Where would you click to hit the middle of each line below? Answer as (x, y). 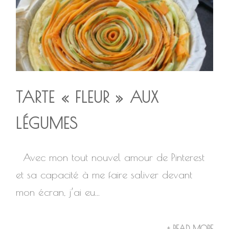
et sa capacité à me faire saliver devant (104, 175)
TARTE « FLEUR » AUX (87, 97)
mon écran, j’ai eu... (58, 192)
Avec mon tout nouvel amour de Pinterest (110, 157)
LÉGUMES (47, 123)
